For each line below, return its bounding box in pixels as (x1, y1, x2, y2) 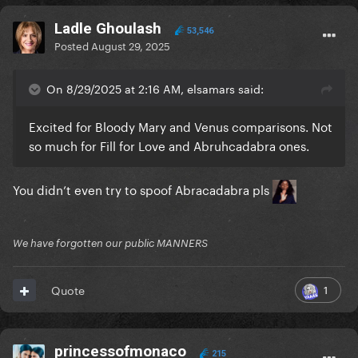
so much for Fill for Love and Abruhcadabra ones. (29, 135, 309, 155)
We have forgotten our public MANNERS (13, 237, 208, 250)
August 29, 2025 (91, 37, 170, 54)
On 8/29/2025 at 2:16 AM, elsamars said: (46, 79, 264, 97)
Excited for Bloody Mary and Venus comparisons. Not (29, 116, 332, 136)
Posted (54, 37, 91, 54)
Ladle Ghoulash (54, 19, 161, 38)
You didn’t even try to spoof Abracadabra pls (13, 179, 272, 199)
